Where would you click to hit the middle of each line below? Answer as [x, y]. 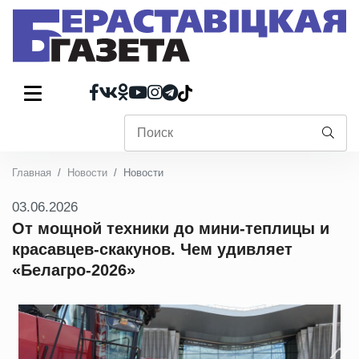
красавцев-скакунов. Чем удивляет [152, 249]
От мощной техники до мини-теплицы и [171, 228]
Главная [32, 173]
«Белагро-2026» [74, 270]
